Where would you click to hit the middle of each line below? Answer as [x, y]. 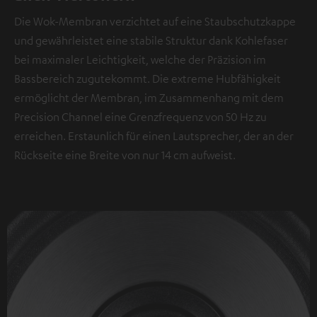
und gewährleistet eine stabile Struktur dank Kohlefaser [151, 40]
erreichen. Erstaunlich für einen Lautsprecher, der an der [154, 136]
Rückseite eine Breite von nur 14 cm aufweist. [125, 155]
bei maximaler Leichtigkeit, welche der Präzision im [140, 59]
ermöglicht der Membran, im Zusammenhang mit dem [149, 97]
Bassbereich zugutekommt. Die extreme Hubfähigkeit [148, 78]
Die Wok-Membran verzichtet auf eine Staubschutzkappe [155, 21]
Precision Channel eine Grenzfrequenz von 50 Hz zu [140, 116]
